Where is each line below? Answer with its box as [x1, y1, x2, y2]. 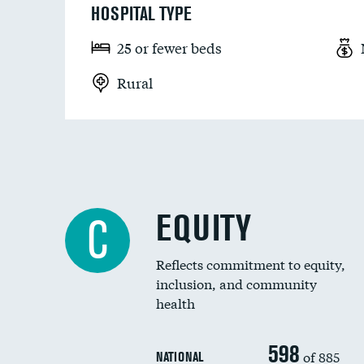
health [156, 293, 195, 312]
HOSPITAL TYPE [91, 2, 192, 24]
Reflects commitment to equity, [156, 254, 345, 273]
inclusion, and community [156, 274, 317, 292]
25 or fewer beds [117, 37, 222, 58]
